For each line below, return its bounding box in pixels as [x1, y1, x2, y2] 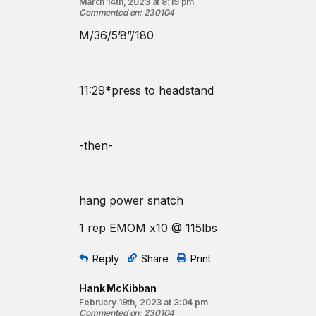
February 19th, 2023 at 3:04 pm [79, 297, 208, 308]
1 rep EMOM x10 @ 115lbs [79, 221, 217, 235]
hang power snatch [79, 193, 183, 207]
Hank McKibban [79, 282, 157, 294]
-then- [79, 138, 113, 152]
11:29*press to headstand [79, 83, 214, 97]
